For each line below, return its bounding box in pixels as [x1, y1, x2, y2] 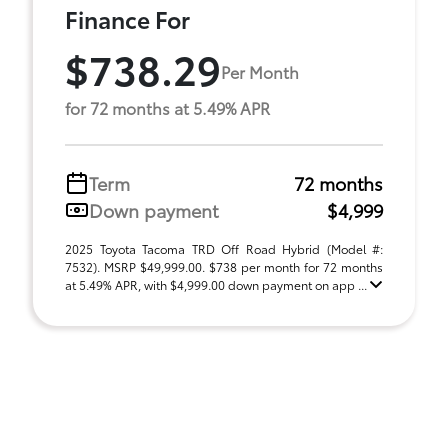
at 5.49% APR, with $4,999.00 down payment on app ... [65, 275, 370, 293]
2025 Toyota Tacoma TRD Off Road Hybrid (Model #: [65, 239, 383, 257]
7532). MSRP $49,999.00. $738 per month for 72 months [65, 257, 383, 275]
